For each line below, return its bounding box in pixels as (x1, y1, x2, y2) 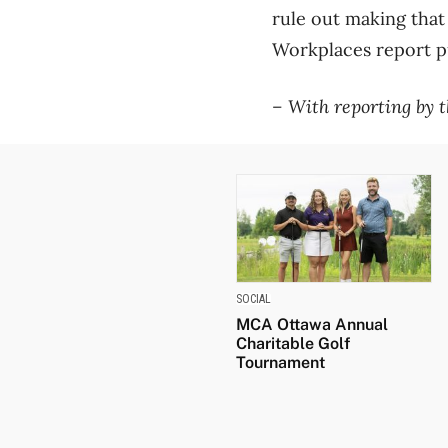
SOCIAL (236, 292, 271, 307)
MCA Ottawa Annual (236, 315, 388, 335)
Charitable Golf (236, 334, 350, 354)
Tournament (236, 353, 325, 373)
